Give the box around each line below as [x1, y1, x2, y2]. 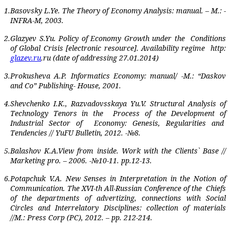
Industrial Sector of [10, 118, 83, 128]
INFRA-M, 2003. [10, 15, 64, 25]
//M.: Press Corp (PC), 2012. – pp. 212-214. [10, 212, 152, 222]
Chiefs [206, 183, 226, 193]
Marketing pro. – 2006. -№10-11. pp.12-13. [10, 155, 152, 165]
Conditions [190, 33, 226, 43]
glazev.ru [10, 52, 41, 63]
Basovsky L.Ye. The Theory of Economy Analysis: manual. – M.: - [10, 5, 226, 15]
